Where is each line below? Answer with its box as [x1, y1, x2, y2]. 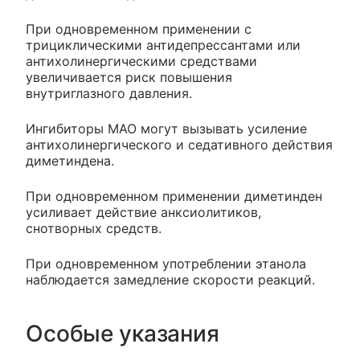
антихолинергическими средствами [26, 53, 257, 70]
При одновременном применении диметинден [26, 188, 322, 205]
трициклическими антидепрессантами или [26, 37, 301, 54]
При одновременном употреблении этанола [26, 256, 306, 272]
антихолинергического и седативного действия [26, 137, 333, 153]
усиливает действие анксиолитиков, [26, 204, 261, 221]
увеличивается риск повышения [26, 69, 232, 86]
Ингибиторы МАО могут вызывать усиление [26, 121, 307, 137]
